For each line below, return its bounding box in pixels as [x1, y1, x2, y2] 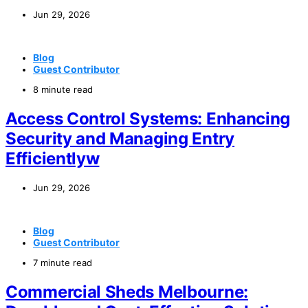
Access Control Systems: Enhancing [5, 108, 291, 129]
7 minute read [33, 256, 92, 268]
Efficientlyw [5, 148, 100, 168]
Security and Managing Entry [5, 128, 234, 148]
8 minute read [33, 83, 93, 95]
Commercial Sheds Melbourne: [5, 281, 248, 302]
